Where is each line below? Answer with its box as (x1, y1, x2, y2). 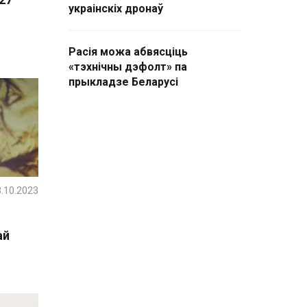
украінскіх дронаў (69, 2, 163, 15)
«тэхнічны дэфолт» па (69, 60, 187, 73)
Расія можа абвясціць (69, 45, 188, 58)
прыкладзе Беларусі (69, 75, 178, 88)
